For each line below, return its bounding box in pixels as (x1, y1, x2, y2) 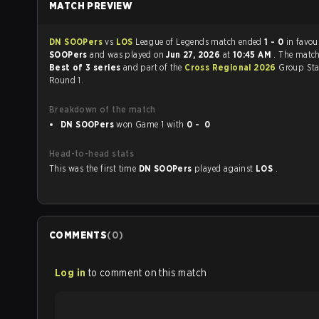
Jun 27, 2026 (166, 49, 223, 60)
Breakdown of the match (49, 104, 156, 115)
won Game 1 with (166, 119, 187, 130)
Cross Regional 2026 (184, 62, 279, 73)
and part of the (122, 62, 185, 73)
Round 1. (49, 75, 84, 85)
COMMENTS (49, 229, 108, 241)
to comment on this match (88, 267, 207, 278)
